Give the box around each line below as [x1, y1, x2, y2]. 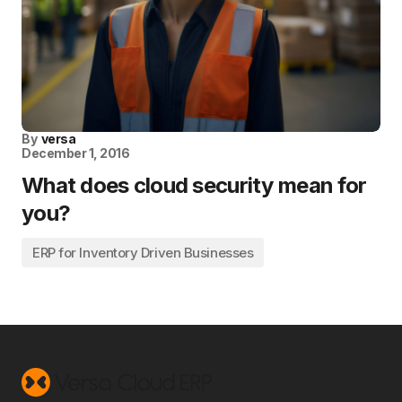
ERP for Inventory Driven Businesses [32, 244, 254, 261]
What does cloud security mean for [22, 172, 367, 198]
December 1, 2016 [22, 145, 130, 161]
